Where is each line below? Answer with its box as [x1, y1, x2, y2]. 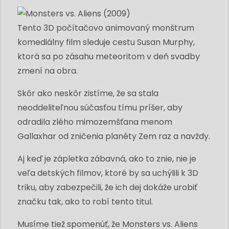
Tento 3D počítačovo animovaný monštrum [17, 21, 194, 34]
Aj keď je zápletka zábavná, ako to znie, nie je [17, 152, 196, 165]
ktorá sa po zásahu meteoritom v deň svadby [17, 50, 200, 62]
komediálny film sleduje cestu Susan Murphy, [17, 36, 195, 48]
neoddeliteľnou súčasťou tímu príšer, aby [17, 101, 182, 113]
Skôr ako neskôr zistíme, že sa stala [17, 87, 158, 99]
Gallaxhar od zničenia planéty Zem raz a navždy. [17, 130, 210, 142]
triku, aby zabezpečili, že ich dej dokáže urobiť [17, 181, 197, 193]
